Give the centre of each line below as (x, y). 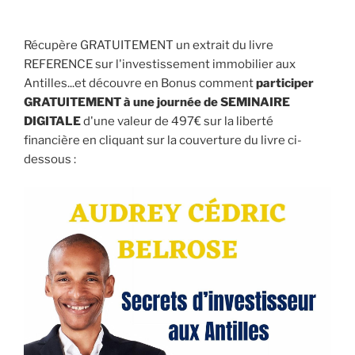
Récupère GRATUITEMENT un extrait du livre (149, 46)
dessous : (50, 160)
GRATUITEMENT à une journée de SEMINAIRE (157, 103)
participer (285, 84)
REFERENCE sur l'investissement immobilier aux (160, 65)
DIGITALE (52, 122)
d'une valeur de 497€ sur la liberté (177, 122)
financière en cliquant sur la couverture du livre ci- (163, 141)
